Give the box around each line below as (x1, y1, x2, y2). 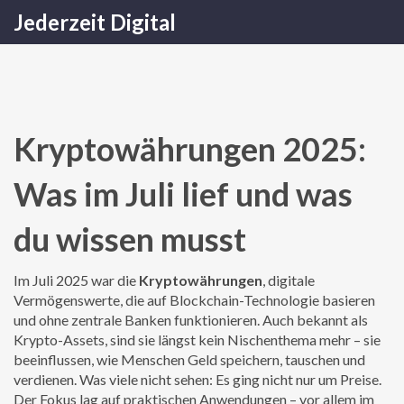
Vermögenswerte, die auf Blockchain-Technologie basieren (14, 291, 375, 308)
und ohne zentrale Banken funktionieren (14, 311, 257, 328)
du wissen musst (14, 219, 246, 259)
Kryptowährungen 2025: (14, 129, 366, 169)
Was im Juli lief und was (14, 174, 353, 214)
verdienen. (14, 371, 77, 388)
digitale (268, 271, 315, 289)
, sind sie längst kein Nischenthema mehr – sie (105, 331, 381, 348)
